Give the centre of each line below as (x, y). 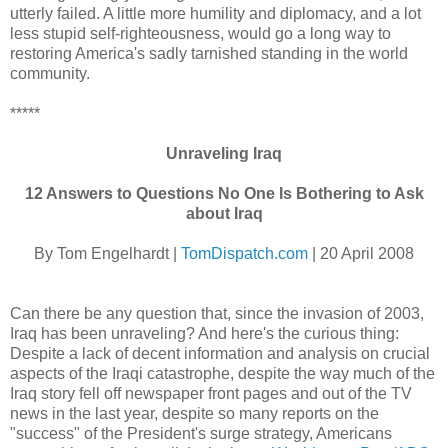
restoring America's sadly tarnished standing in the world (209, 53)
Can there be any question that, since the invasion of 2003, (217, 313)
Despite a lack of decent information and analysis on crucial (220, 353)
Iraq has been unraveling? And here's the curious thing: (204, 333)
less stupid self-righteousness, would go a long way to (200, 33)
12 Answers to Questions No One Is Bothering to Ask (224, 193)
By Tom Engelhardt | (107, 253)
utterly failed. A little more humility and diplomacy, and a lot (215, 13)
